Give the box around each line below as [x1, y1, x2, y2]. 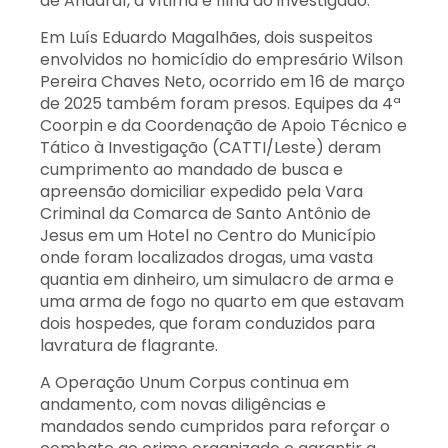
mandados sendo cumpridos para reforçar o [40, 414, 390, 438]
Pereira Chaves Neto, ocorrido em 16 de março [40, 69, 405, 93]
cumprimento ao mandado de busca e [40, 157, 343, 181]
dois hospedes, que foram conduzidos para [40, 311, 375, 335]
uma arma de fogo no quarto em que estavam [40, 289, 404, 313]
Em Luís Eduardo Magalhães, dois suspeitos [40, 25, 373, 49]
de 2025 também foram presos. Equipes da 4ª [40, 91, 401, 115]
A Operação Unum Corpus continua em [40, 370, 349, 394]
